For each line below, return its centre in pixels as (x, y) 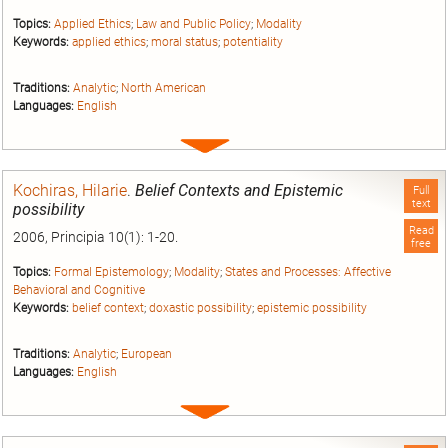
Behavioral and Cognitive (79, 289)
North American (163, 88)
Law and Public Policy (193, 23)
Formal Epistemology (111, 271)
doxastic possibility (200, 307)
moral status (184, 41)
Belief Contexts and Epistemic (239, 191)
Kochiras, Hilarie (70, 191)
